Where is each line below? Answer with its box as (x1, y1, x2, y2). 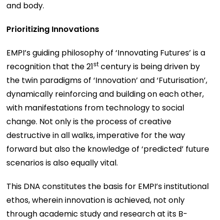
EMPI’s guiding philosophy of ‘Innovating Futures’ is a (6, 47, 206, 58)
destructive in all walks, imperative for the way (6, 129, 186, 141)
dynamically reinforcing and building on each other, (6, 88, 204, 100)
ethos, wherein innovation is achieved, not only (6, 194, 185, 206)
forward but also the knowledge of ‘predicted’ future (6, 143, 210, 155)
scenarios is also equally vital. (6, 157, 118, 168)
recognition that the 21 (6, 60, 94, 72)
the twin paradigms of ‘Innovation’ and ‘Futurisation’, (6, 74, 208, 86)
